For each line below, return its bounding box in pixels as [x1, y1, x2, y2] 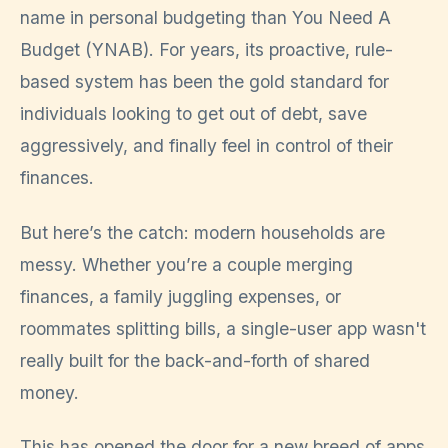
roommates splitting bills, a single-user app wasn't [20, 317, 426, 339]
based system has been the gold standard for [20, 71, 389, 93]
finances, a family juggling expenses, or [20, 285, 341, 307]
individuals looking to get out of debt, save [20, 103, 367, 125]
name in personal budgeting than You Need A [20, 7, 391, 29]
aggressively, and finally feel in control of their [20, 135, 393, 157]
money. [20, 381, 79, 403]
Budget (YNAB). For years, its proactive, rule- [20, 39, 393, 61]
